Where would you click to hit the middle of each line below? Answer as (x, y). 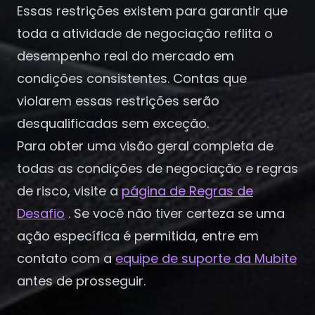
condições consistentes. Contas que (132, 78)
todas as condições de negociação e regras (157, 168)
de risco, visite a (67, 191)
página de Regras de (187, 191)
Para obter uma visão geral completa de (145, 146)
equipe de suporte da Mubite (206, 258)
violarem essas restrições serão (118, 101)
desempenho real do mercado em (126, 56)
